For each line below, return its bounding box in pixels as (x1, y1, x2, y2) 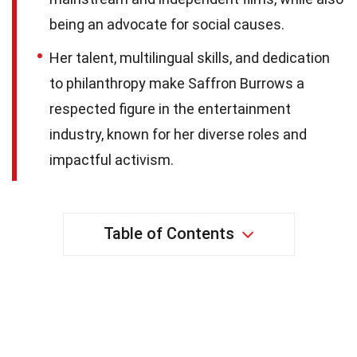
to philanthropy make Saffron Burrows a (49, 74, 304, 92)
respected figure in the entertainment (49, 100, 291, 117)
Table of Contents (103, 223, 234, 243)
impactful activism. (49, 151, 174, 168)
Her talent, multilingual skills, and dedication (49, 49, 330, 66)
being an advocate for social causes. (49, 15, 284, 33)
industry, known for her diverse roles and (49, 125, 307, 143)
